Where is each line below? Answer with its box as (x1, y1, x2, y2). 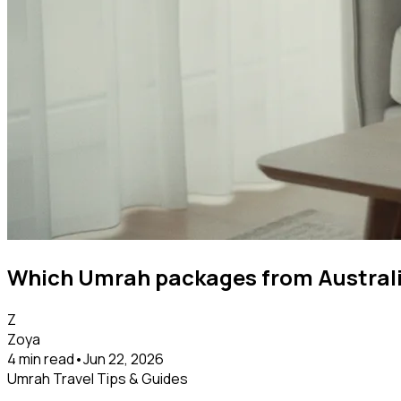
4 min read (7, 348, 74, 369)
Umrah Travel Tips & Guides (7, 368, 188, 388)
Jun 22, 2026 (83, 348, 164, 369)
